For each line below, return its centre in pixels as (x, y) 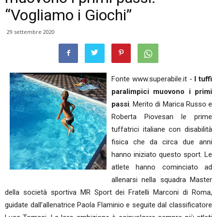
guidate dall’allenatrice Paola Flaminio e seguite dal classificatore (108, 205)
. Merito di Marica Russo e (171, 104)
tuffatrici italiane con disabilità (162, 129)
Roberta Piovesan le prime (162, 117)
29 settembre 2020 (31, 32)
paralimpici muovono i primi (162, 92)
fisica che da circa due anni (162, 142)
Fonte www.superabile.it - (153, 79)
